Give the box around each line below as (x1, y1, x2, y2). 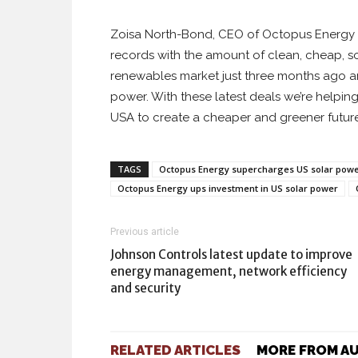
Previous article (110, 226, 179, 237)
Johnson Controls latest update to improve (110, 247, 352, 262)
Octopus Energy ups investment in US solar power (117, 182, 338, 194)
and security (110, 280, 181, 296)
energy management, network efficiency (110, 264, 347, 279)
